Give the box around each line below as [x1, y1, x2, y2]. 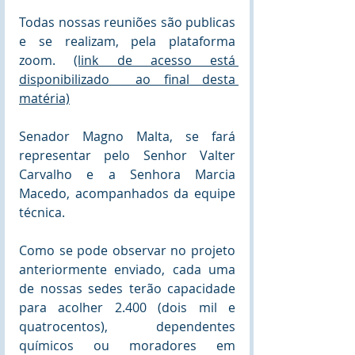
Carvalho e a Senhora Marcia [19, 165, 235, 183]
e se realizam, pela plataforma [19, 32, 235, 50]
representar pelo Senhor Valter [19, 146, 235, 164]
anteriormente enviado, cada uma [19, 260, 235, 278]
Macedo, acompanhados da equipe [19, 184, 235, 202]
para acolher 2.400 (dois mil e [19, 298, 235, 316]
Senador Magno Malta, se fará [19, 127, 235, 145]
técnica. [19, 203, 65, 221]
